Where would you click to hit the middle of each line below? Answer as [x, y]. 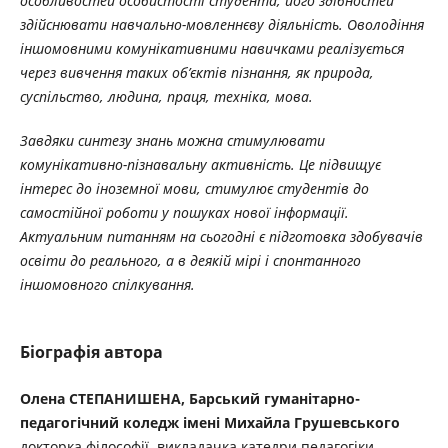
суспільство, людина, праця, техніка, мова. [166, 96]
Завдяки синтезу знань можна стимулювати [172, 140]
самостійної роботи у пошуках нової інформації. [184, 212]
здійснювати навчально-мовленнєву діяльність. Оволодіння [221, 24]
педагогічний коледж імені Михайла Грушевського [209, 422]
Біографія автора [91, 351]
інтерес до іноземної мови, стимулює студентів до [194, 188]
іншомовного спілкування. [107, 284]
